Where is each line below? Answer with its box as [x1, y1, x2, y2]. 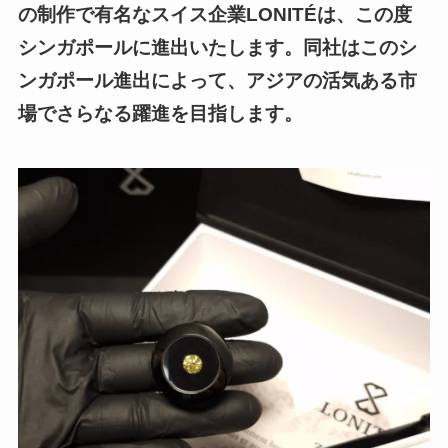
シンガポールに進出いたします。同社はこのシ [17, 37, 417, 59]
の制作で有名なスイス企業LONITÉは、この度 [17, 4, 412, 26]
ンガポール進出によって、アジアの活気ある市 [17, 70, 417, 92]
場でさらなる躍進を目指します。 [17, 103, 303, 125]
